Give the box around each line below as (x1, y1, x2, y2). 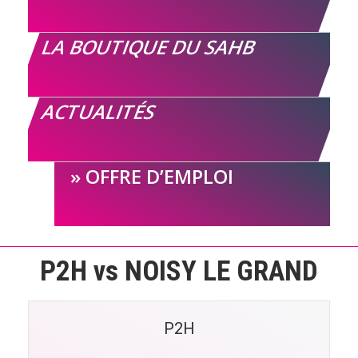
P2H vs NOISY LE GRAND (40, 254, 318, 288)
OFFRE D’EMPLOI (86, 162, 233, 189)
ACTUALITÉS (38, 97, 161, 125)
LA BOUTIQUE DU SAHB (38, 33, 261, 60)
